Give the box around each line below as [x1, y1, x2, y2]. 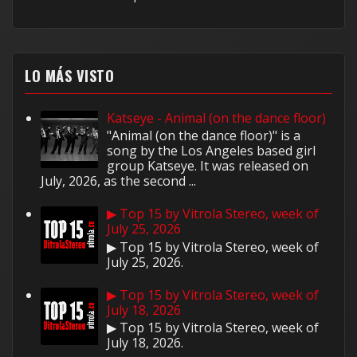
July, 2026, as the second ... [41, 172, 196, 190]
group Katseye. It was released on [107, 157, 309, 175]
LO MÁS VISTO [25, 64, 114, 86]
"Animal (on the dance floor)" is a [107, 127, 301, 145]
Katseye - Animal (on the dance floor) [107, 108, 327, 127]
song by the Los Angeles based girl [107, 142, 316, 160]
